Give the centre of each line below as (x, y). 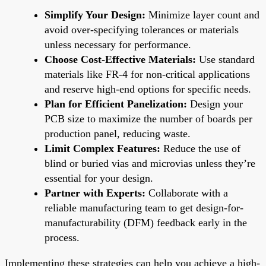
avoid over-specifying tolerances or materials (142, 29)
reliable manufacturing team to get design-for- (144, 208)
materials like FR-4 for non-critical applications (147, 74)
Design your (215, 104)
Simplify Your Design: (95, 15)
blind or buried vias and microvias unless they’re (150, 163)
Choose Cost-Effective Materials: (120, 59)
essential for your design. (99, 178)
